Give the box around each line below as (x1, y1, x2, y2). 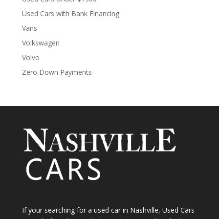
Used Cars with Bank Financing (22, 9, 119, 19)
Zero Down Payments (22, 67, 92, 77)
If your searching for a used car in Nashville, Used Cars (22, 205, 195, 215)
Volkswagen (22, 38, 60, 48)
